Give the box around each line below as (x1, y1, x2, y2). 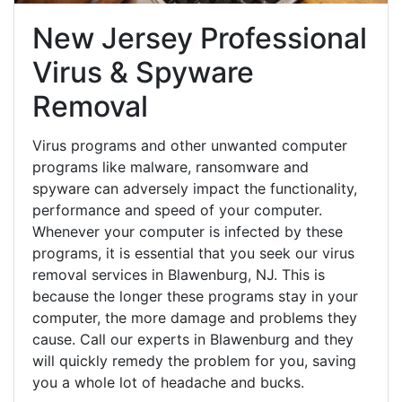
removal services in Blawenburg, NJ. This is (32, 265, 325, 284)
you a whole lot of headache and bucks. (32, 372, 304, 391)
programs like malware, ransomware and (32, 157, 309, 176)
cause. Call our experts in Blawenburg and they (32, 329, 354, 348)
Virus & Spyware (32, 54, 254, 90)
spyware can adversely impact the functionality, (32, 179, 357, 197)
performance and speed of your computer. (32, 200, 322, 219)
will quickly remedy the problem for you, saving (32, 351, 356, 370)
